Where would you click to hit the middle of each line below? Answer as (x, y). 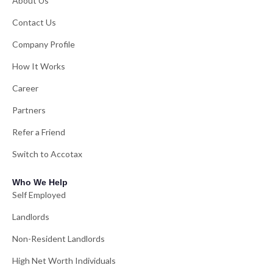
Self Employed (39, 195)
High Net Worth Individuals (64, 261)
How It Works (39, 66)
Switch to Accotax (47, 154)
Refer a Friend (39, 132)
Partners (29, 110)
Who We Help (40, 183)
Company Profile (44, 44)
